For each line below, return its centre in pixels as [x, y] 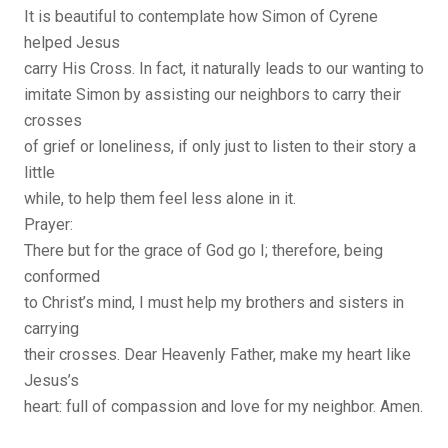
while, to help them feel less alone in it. [160, 199]
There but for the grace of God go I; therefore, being [203, 251]
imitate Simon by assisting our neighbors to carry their [212, 95]
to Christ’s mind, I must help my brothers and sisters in [214, 303]
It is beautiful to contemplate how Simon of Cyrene [201, 17]
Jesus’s [51, 381]
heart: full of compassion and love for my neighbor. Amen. [223, 407]
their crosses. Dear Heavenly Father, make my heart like [217, 355]
